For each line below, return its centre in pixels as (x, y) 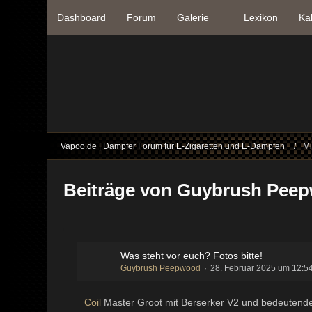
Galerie (193, 17)
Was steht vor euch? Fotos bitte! (192, 256)
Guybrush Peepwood (161, 268)
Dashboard (82, 17)
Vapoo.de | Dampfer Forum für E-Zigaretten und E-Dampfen (173, 146)
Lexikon (261, 17)
